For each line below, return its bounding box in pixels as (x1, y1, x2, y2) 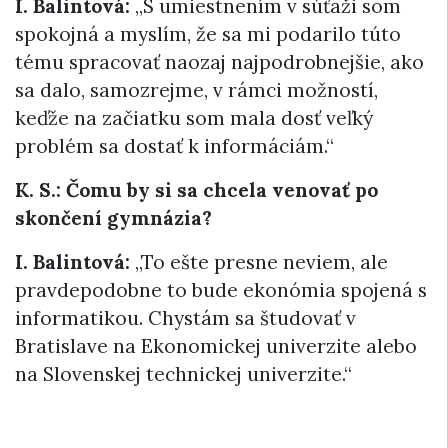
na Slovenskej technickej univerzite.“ (15, 361, 352, 386)
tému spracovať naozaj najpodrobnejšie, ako (15, 49, 424, 74)
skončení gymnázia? (15, 205, 212, 230)
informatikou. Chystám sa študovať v (15, 305, 356, 330)
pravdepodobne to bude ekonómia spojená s (15, 277, 427, 302)
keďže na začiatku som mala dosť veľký (15, 105, 373, 130)
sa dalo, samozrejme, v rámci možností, (15, 77, 378, 102)
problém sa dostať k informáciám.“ (15, 133, 334, 158)
